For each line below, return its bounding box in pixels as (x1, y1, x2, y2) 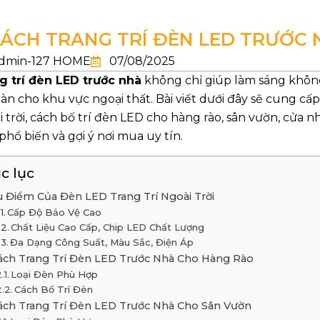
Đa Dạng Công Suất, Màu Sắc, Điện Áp (10, 236, 194, 249)
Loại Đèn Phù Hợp (11, 269, 99, 281)
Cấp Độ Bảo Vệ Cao (7, 206, 102, 219)
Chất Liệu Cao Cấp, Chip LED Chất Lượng (11, 221, 205, 234)
